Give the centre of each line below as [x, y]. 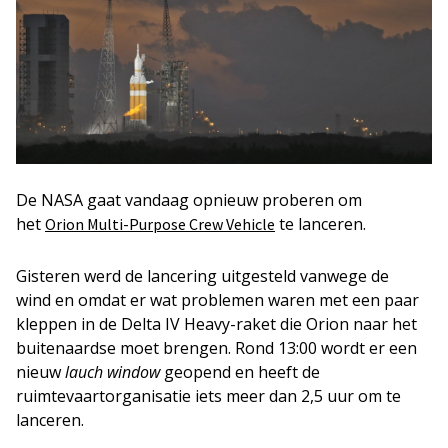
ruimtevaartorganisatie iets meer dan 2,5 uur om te [208, 396]
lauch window [112, 372]
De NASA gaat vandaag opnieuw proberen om [189, 200]
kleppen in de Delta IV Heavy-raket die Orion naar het [216, 324]
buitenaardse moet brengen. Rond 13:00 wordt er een [216, 348]
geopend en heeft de [240, 372]
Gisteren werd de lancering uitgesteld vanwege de [202, 276]
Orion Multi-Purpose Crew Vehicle [160, 224]
